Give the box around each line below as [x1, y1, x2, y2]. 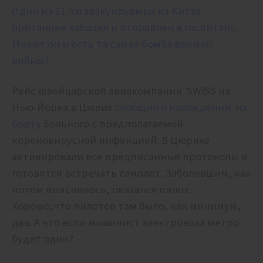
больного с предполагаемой [41, 117, 183, 131]
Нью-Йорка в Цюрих [12, 100, 114, 114]
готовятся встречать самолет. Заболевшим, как [12, 166, 251, 180]
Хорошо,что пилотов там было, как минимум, [12, 199, 241, 213]
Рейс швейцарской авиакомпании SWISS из [12, 84, 230, 98]
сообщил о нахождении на [114, 100, 247, 114]
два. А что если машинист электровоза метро [12, 215, 239, 230]
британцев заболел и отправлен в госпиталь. [12, 21, 238, 35]
